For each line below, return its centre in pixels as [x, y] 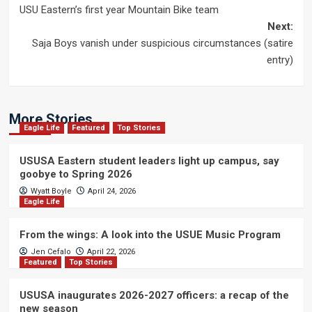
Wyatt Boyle [51, 191]
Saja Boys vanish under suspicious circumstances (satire [162, 43]
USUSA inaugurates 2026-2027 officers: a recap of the [154, 295]
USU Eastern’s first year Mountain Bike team [119, 10]
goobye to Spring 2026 [76, 174]
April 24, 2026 [111, 191]
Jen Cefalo [50, 252]
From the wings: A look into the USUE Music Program [150, 235]
